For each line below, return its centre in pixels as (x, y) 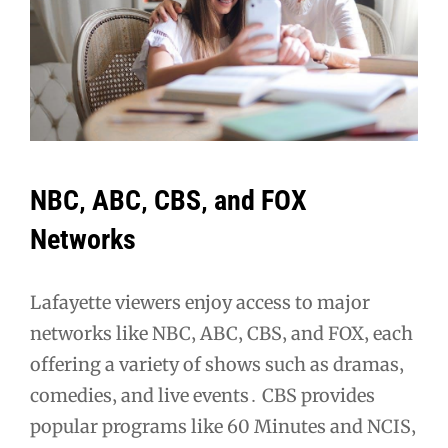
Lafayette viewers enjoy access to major (200, 303)
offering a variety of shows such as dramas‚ (217, 365)
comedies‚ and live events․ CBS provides (202, 396)
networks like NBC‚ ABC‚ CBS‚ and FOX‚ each (221, 334)
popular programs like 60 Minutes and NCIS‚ (223, 427)
